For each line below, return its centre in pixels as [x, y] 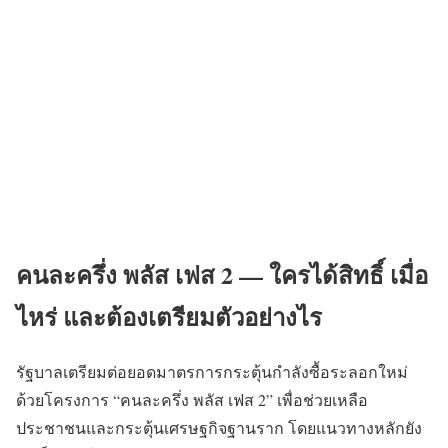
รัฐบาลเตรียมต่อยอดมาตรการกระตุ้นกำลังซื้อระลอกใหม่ [212, 371]
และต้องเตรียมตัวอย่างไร [189, 316]
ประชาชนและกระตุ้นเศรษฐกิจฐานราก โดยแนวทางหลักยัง [219, 427]
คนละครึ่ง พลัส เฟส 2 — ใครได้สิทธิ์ [200, 274]
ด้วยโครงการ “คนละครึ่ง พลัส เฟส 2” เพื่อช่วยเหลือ [192, 399]
